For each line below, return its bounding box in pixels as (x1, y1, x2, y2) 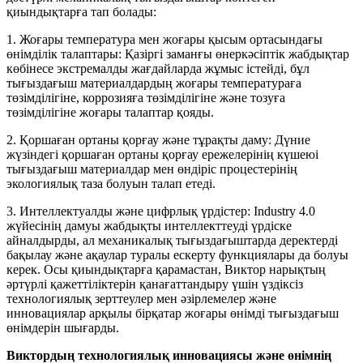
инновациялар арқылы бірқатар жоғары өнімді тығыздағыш (6, 305, 339, 320)
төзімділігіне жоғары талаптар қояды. (6, 105, 214, 119)
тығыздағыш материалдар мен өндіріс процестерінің (6, 161, 297, 176)
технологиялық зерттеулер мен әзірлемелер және (6, 291, 276, 305)
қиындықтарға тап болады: (6, 4, 156, 19)
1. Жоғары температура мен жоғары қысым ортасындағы (6, 32, 322, 46)
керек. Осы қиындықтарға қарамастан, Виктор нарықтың (6, 262, 326, 276)
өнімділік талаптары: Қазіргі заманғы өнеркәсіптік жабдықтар (6, 46, 349, 61)
